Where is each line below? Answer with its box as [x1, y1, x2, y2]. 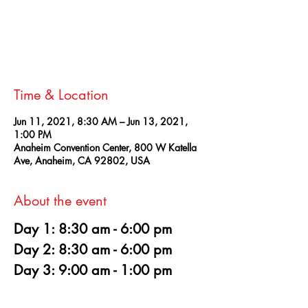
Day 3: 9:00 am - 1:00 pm [14, 261, 172, 280]
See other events [72, 31, 148, 46]
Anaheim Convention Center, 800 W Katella [14, 141, 197, 155]
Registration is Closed [60, 14, 160, 30]
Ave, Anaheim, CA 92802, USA [14, 154, 150, 168]
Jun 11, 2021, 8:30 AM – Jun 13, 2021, [14, 115, 188, 129]
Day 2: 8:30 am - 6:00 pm [14, 241, 172, 259]
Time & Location [14, 86, 109, 104]
